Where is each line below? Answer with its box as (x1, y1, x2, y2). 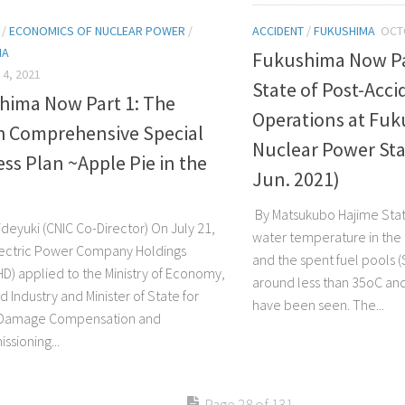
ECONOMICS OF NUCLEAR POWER (9, 22, 185, 39)
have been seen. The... (252, 295, 384, 314)
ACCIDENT (252, 22, 304, 39)
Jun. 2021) (252, 165, 340, 192)
